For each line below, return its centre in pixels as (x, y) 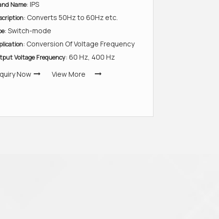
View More (69, 74)
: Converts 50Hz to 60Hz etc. (71, 17)
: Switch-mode (28, 31)
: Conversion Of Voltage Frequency (79, 44)
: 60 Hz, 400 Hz (90, 57)
